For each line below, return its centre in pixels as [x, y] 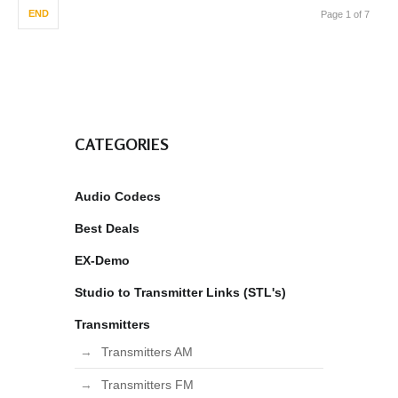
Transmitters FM [147, 385]
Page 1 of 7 [345, 14]
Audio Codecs [118, 196]
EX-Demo [102, 260]
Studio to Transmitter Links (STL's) [180, 292]
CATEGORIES [122, 144]
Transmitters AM [147, 352]
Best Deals [107, 228]
